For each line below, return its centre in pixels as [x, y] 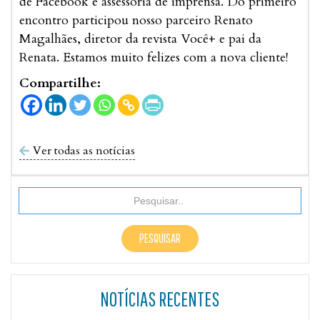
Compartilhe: [60, 84]
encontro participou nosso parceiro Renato [136, 21]
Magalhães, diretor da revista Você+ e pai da [140, 39]
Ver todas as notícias [84, 151]
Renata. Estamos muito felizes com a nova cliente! [154, 58]
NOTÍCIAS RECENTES [160, 299]
